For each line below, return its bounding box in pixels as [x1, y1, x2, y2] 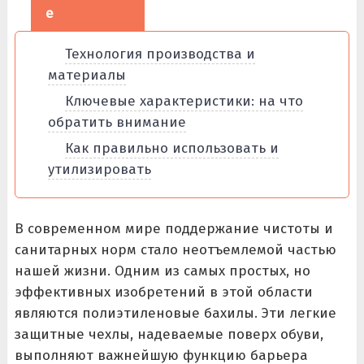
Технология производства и [64, 45, 255, 63]
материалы [47, 67, 126, 84]
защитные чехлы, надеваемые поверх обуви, [14, 326, 323, 343]
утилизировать [47, 161, 151, 178]
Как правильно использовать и [64, 140, 279, 157]
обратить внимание [47, 114, 186, 131]
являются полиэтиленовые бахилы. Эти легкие [14, 305, 336, 322]
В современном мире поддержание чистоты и [14, 220, 333, 237]
